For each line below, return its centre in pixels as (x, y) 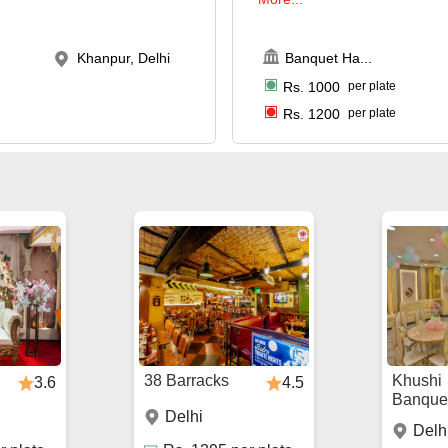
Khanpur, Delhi (124, 57)
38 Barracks (186, 381)
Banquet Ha (323, 57)
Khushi (416, 381)
